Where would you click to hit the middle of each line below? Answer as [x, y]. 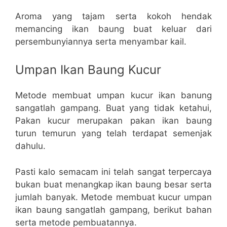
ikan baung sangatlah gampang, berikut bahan [113, 210]
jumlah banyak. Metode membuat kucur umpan [113, 197]
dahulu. [30, 146]
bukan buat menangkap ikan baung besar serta [113, 184]
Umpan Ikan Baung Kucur [88, 70]
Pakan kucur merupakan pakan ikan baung [113, 121]
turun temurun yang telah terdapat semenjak [113, 134]
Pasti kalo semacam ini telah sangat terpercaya [113, 172]
